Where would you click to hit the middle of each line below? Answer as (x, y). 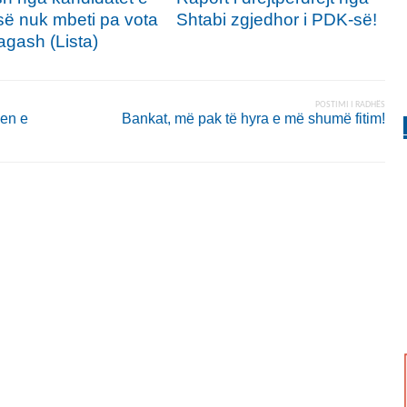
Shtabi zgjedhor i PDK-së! (277, 19)
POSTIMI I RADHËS (350, 104)
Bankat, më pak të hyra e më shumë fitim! (253, 118)
